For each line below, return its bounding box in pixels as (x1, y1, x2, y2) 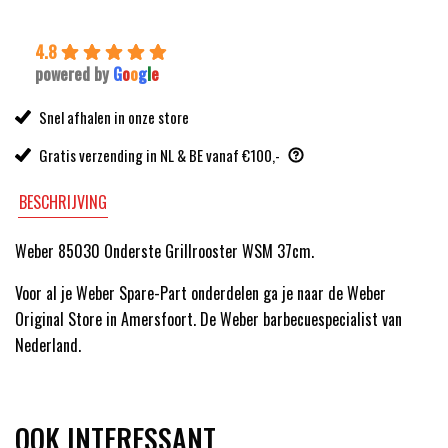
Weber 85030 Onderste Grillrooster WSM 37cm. (15, 239, 314, 264)
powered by (35, 62, 113, 87)
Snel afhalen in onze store (39, 106, 189, 129)
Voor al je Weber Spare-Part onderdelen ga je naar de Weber (15, 281, 386, 306)
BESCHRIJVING (19, 190, 108, 215)
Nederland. (15, 333, 81, 358)
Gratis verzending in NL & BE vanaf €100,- (39, 144, 280, 167)
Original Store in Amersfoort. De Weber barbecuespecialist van (15, 307, 402, 332)
